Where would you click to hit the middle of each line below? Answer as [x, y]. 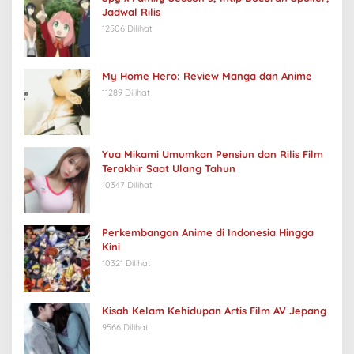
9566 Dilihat [125, 327]
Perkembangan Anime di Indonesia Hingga [208, 232]
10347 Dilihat [127, 185]
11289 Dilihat [126, 92]
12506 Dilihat [127, 28]
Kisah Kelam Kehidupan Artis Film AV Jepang [214, 310]
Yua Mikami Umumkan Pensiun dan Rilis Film [213, 154]
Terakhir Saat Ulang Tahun [169, 168]
